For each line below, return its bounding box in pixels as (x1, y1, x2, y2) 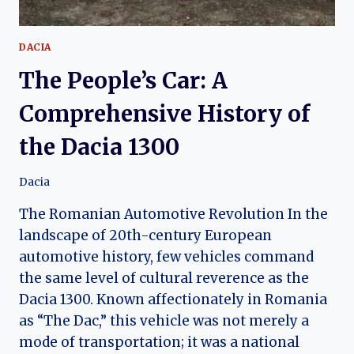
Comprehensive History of (19, 99, 310, 128)
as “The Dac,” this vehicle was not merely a (19, 312, 309, 330)
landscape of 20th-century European (19, 227, 272, 245)
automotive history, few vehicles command (19, 248, 314, 266)
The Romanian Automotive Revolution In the (19, 205, 328, 224)
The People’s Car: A (19, 66, 228, 95)
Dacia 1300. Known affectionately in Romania (19, 291, 327, 309)
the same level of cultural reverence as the (19, 269, 309, 288)
